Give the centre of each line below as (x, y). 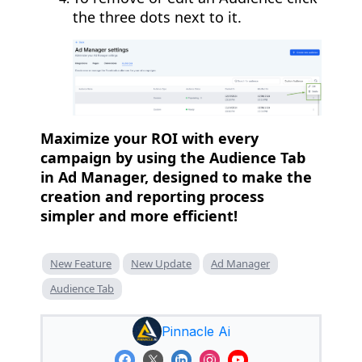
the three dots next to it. (157, 17)
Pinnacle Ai (196, 332)
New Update (161, 264)
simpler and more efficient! (139, 216)
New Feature (81, 264)
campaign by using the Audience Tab (173, 158)
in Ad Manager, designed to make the (176, 177)
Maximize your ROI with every (149, 139)
